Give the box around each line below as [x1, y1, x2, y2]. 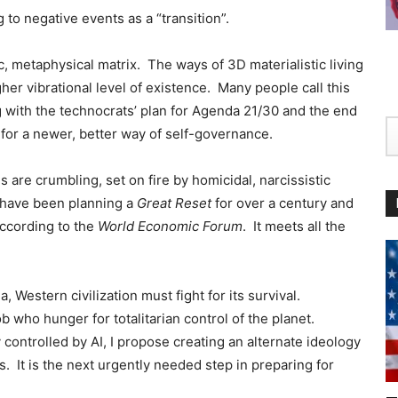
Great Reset [137, 195, 211, 212]
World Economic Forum [98, 218, 243, 235]
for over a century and [211, 195, 354, 212]
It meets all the [253, 218, 346, 235]
